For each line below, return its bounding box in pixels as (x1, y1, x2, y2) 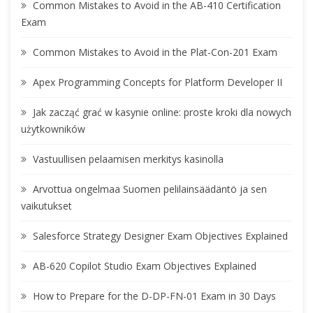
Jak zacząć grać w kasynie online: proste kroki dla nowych (33, 105, 291, 119)
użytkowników (21, 122, 85, 136)
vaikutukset (21, 199, 72, 213)
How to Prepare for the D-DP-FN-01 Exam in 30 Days (33, 289, 276, 303)
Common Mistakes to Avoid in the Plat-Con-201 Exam (33, 45, 277, 59)
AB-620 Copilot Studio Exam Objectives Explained (33, 259, 256, 273)
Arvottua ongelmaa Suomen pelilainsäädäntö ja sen (33, 182, 267, 196)
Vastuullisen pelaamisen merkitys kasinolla (33, 152, 224, 166)
